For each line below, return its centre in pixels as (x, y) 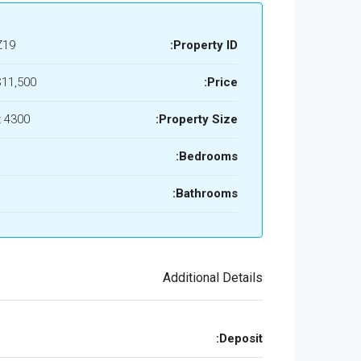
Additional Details (213, 278)
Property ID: (205, 45)
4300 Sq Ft (17, 119)
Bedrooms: (208, 156)
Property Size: (198, 119)
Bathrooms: (207, 193)
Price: (222, 82)
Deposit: (241, 338)
